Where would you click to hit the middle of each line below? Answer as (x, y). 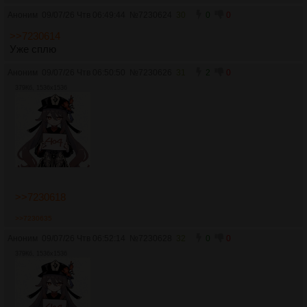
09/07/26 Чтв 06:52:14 (84, 238)
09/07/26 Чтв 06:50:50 (84, 72)
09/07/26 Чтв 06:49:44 (84, 15)
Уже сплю (33, 49)
